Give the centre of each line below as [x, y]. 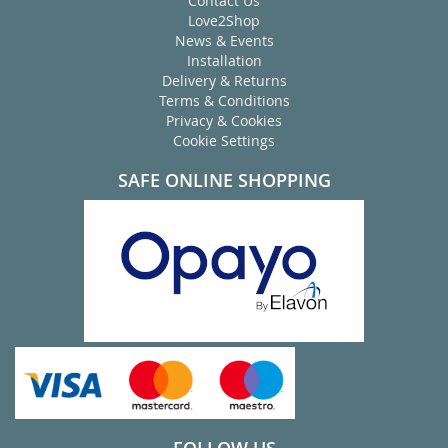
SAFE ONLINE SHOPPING [224, 180]
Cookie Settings [224, 140]
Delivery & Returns [224, 80]
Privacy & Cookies [224, 120]
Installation [224, 60]
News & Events [224, 40]
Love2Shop [224, 20]
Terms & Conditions [224, 100]
